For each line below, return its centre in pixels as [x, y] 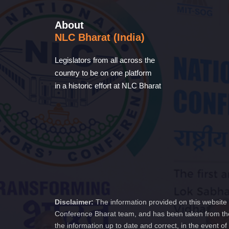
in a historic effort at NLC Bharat [108, 86]
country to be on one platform [103, 73]
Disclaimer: [74, 202]
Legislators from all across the [105, 60]
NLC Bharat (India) [100, 38]
